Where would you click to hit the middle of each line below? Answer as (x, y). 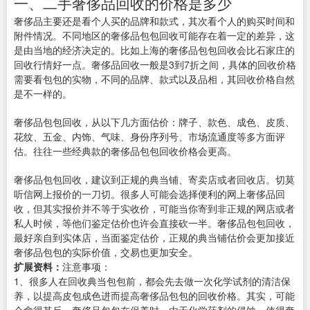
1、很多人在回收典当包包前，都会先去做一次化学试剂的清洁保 (152, 281)
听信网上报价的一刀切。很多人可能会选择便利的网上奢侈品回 (149, 194)
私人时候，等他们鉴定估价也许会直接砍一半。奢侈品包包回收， (154, 223)
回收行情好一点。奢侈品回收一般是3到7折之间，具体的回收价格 (155, 65)
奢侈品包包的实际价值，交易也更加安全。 (106, 252)
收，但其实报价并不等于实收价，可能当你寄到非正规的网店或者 (154, 209)
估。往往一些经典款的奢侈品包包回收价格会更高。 (125, 151)
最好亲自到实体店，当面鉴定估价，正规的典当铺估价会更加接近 (154, 238)
